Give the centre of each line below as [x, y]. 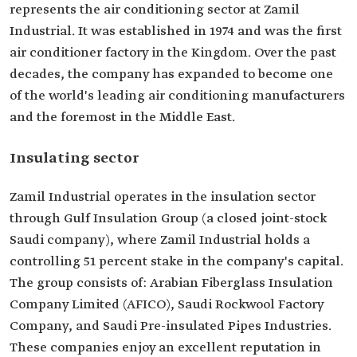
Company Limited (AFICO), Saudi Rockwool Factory [167, 305]
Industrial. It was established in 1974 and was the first [176, 31]
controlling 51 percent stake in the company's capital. [177, 262]
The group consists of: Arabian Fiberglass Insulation [171, 283]
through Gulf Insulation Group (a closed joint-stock [168, 219]
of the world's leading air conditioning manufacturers [177, 96]
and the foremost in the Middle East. [122, 118]
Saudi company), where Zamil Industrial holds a [160, 240]
